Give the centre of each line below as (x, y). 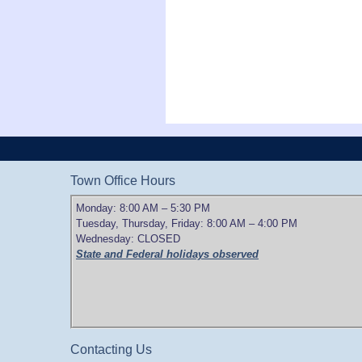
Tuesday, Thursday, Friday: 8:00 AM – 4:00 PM (187, 223)
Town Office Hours (123, 181)
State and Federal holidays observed (167, 254)
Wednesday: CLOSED (128, 239)
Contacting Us (111, 349)
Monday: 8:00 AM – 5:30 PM (143, 208)
